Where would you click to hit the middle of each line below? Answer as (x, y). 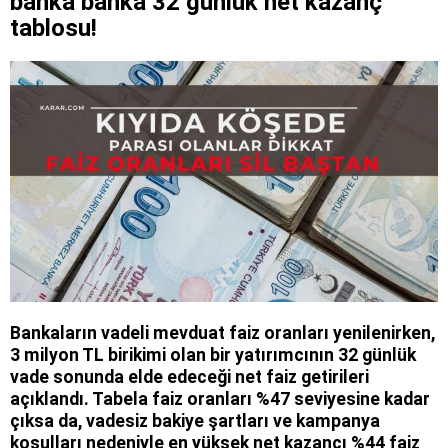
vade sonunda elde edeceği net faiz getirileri (189, 376)
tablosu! (53, 28)
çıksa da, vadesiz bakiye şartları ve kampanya (195, 420)
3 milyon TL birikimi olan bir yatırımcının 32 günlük (213, 354)
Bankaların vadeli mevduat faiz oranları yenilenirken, (222, 332)
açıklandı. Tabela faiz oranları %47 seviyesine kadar (220, 398)
